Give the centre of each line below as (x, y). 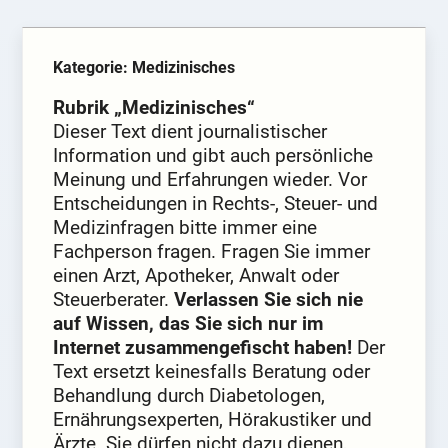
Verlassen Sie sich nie (269, 300)
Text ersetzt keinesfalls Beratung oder (212, 372)
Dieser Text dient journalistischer (190, 132)
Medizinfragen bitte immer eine (185, 228)
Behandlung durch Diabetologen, (189, 396)
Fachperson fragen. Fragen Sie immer (212, 252)
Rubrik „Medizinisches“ (154, 108)
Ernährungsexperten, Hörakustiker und (213, 420)
